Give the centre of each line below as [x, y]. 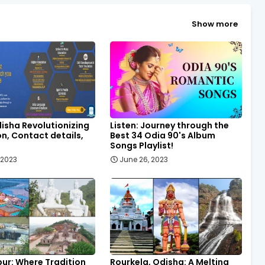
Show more [215, 24]
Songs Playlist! [141, 145]
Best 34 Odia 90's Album [162, 135]
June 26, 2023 [143, 159]
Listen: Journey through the [169, 125]
